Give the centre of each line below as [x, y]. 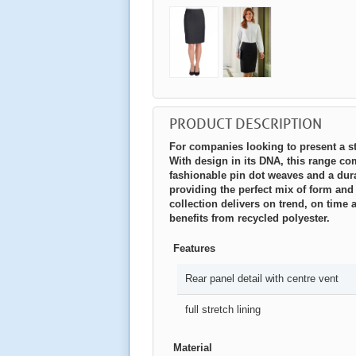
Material [193, 348]
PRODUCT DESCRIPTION [246, 124]
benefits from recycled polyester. [250, 219]
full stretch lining [223, 310]
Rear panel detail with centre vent [262, 279]
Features [194, 249]
